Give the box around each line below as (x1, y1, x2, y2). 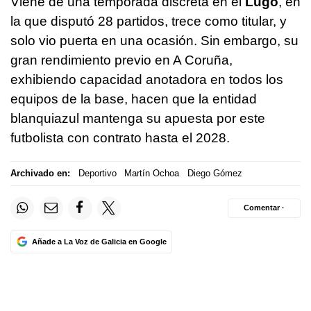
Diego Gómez (187, 168, 242, 179)
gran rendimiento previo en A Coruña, (10, 52, 233, 67)
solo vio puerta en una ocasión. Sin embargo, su (10, 33, 299, 48)
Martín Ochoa (124, 168, 179, 179)
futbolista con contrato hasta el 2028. (10, 130, 230, 145)
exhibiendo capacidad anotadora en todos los (10, 72, 283, 87)
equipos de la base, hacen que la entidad (10, 91, 257, 106)
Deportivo (78, 168, 117, 179)
